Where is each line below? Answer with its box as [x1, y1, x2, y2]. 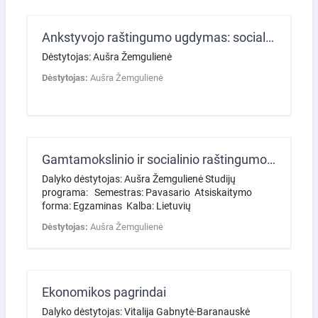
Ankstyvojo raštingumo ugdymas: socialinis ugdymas [265, 29, 274, 45]
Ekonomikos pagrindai [42, 284, 166, 300]
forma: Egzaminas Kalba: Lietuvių [42, 199, 193, 212]
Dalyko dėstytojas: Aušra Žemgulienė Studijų [42, 172, 236, 185]
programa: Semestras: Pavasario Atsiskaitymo [42, 186, 252, 198]
